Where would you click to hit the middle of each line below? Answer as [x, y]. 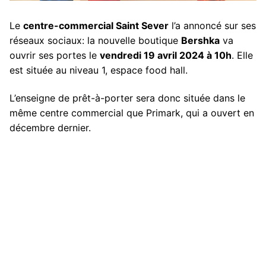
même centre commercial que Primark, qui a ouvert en [132, 113]
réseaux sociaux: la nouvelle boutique [95, 40]
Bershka [200, 40]
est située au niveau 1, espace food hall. [99, 70]
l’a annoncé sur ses [212, 25]
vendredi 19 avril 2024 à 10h [166, 55]
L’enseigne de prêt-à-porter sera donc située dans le [127, 98]
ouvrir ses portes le [55, 55]
